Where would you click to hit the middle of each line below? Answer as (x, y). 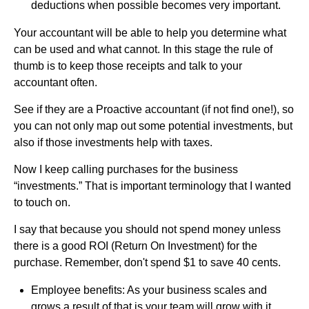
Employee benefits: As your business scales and (149, 290)
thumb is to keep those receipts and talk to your (128, 66)
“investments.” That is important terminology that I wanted (152, 186)
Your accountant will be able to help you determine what (150, 32)
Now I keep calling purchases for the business (126, 169)
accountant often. (56, 82)
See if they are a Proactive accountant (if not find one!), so (154, 109)
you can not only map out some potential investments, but (153, 126)
